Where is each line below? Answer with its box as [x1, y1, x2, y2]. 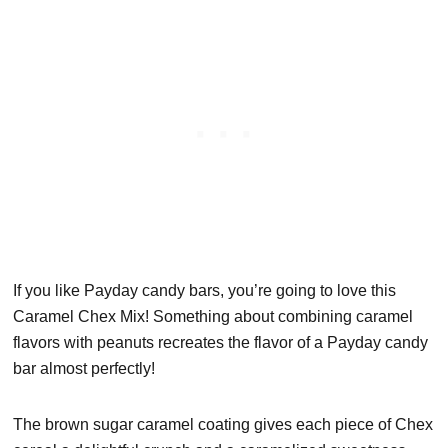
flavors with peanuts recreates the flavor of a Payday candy [13, 333, 429, 351]
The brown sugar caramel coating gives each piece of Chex [13, 415, 434, 433]
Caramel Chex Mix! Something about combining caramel [13, 307, 414, 325]
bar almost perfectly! [13, 359, 156, 377]
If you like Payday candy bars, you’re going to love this [13, 281, 397, 299]
